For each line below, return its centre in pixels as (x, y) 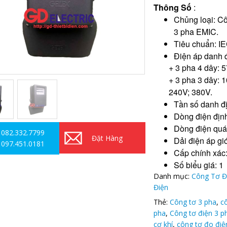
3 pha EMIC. (196, 32)
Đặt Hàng (107, 138)
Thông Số (174, 7)
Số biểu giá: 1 (199, 165)
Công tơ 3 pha (193, 202)
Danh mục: (173, 176)
